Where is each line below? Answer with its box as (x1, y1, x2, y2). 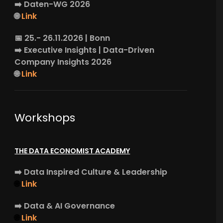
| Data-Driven (99, 44, 155, 56)
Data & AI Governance (24, 200, 115, 212)
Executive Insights (24, 44, 97, 56)
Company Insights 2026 (14, 56, 112, 68)
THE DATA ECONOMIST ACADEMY (14, 145, 130, 156)
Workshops (14, 110, 76, 125)
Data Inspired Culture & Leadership (24, 166, 168, 178)
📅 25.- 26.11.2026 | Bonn (14, 32, 111, 44)
